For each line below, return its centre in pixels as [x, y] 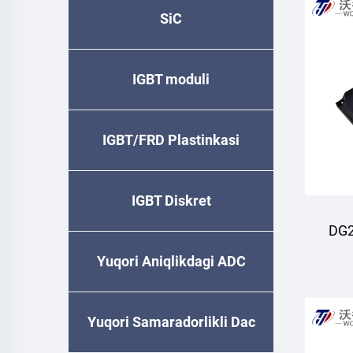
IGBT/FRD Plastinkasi [171, 140]
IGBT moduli [171, 79]
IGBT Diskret [171, 201]
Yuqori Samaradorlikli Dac [171, 322]
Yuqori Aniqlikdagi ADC [171, 261]
